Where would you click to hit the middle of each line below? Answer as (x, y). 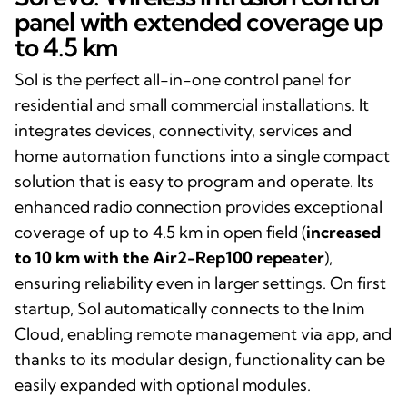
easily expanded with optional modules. (163, 384)
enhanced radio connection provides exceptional (199, 206)
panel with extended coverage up (199, 21)
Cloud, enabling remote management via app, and (203, 333)
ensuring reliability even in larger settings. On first (200, 283)
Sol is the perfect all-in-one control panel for (183, 79)
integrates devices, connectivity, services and (183, 130)
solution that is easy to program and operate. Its (194, 181)
